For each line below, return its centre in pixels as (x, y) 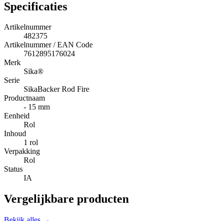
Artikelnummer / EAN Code (48, 45)
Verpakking (22, 151)
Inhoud (15, 134)
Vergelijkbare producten (66, 199)
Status (13, 169)
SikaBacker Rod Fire (56, 89)
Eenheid (17, 116)
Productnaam (24, 98)
